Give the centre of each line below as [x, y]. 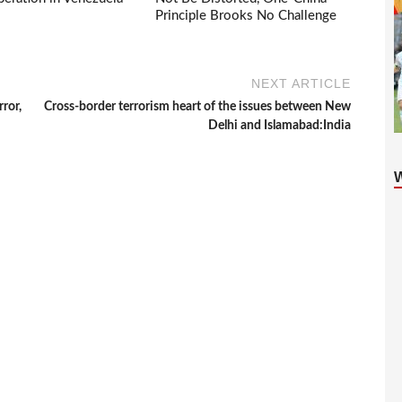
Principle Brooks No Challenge [246, 15]
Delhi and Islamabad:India [280, 126]
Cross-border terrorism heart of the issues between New [198, 107]
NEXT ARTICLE [301, 84]
